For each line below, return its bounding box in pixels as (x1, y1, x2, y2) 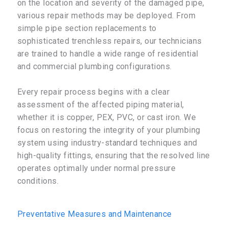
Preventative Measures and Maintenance (17, 209, 172, 219)
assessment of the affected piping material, (17, 99, 184, 109)
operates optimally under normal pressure (17, 163, 176, 173)
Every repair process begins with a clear (17, 87, 170, 97)
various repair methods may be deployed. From (17, 10, 196, 20)
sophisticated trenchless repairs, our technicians (17, 36, 202, 46)
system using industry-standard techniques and (17, 137, 197, 148)
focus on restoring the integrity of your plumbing (17, 125, 201, 135)
